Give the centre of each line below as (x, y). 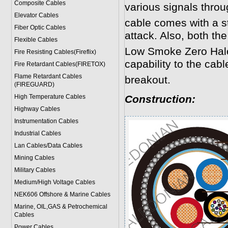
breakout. (147, 80)
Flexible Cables (36, 40)
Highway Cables (37, 109)
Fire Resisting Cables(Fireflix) (55, 52)
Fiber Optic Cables (40, 27)
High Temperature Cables (50, 97)
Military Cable (33, 170)
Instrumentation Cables (46, 121)
